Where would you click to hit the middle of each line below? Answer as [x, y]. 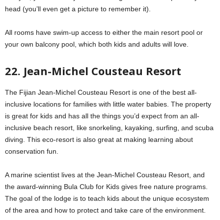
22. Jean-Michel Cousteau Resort [93, 70]
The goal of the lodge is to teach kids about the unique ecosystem [107, 198]
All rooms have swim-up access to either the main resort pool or [104, 32]
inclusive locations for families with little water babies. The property [108, 104]
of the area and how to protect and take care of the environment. [105, 210]
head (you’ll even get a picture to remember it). [78, 9]
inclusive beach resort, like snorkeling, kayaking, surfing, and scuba [109, 127]
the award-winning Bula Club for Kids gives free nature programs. [106, 186]
